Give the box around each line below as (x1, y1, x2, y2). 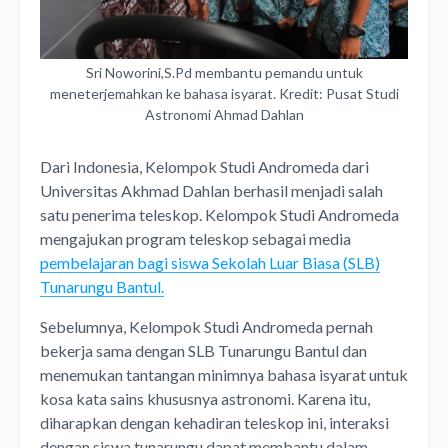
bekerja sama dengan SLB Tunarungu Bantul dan (40, 340, 367, 360)
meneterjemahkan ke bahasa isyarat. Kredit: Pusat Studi (49, 84, 399, 102)
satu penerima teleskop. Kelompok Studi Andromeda (40, 204, 399, 224)
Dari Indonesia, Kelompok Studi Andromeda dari (40, 156, 369, 176)
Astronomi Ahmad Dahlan (144, 105, 304, 123)
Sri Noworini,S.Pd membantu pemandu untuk (85, 63, 363, 81)
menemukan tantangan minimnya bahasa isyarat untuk (40, 364, 408, 384)
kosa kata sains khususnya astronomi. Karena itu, (40, 388, 370, 408)
